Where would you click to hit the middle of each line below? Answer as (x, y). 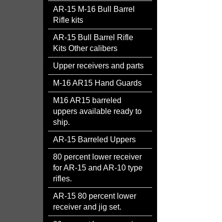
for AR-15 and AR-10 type (98, 168)
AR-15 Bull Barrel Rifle (93, 37)
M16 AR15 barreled (87, 100)
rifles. (62, 179)
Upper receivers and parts (98, 66)
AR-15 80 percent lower (95, 196)
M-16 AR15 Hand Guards (97, 83)
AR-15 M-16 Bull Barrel (94, 9)
